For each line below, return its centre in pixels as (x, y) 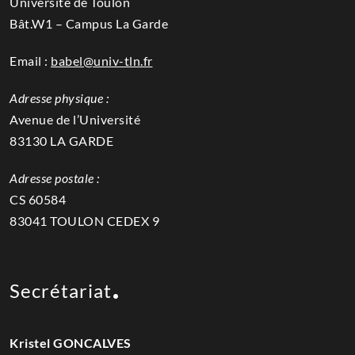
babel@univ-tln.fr (102, 61)
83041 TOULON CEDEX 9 (84, 221)
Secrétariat (61, 291)
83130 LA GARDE (61, 141)
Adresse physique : (59, 98)
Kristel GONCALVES (71, 343)
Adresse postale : (55, 178)
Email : (30, 61)
